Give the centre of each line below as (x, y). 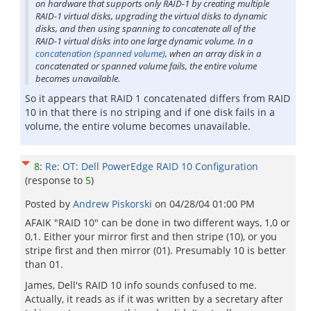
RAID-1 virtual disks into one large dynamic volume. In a (144, 41)
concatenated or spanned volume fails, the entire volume (146, 66)
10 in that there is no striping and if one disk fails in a (150, 112)
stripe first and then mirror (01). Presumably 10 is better (155, 250)
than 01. (44, 264)
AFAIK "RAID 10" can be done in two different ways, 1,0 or (158, 222)
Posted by (49, 204)
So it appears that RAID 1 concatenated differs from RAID (158, 98)
